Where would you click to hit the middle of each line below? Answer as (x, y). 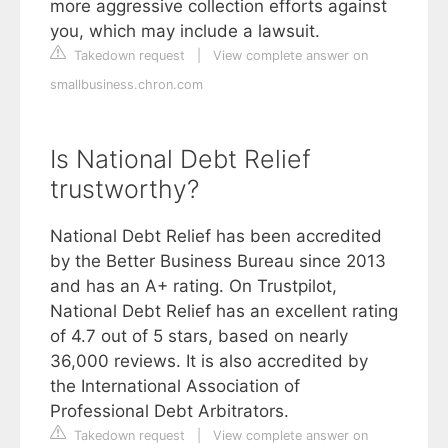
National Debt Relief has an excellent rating (224, 311)
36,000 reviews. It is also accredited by (209, 361)
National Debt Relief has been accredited (216, 236)
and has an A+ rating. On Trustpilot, (193, 286)
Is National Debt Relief (180, 159)
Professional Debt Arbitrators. (169, 411)
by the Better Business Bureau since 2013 (218, 261)
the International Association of (175, 386)
